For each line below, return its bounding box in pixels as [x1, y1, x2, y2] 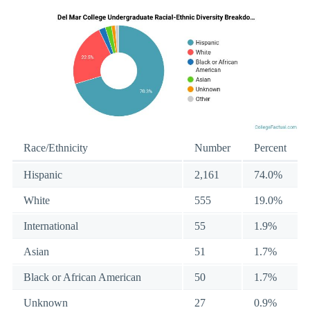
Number [194, 141, 230, 154]
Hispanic [24, 168, 62, 181]
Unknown [24, 296, 68, 309]
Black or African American [24, 271, 141, 283]
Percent [254, 141, 286, 154]
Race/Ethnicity [24, 141, 88, 154]
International [24, 219, 78, 232]
